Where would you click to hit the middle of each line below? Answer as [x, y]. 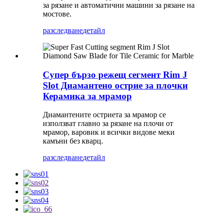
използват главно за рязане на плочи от [108, 124]
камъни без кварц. [73, 141]
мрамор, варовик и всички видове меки [109, 132]
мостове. [57, 14]
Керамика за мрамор [87, 96]
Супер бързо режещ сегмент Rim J [115, 74]
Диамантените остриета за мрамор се [104, 115]
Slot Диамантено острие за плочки [115, 85]
